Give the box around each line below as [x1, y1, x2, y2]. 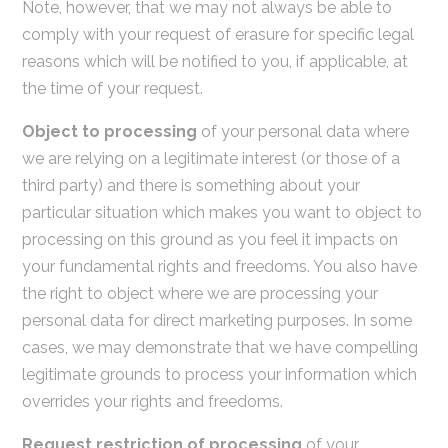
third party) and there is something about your [21, 175, 360, 195]
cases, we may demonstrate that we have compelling [21, 337, 418, 357]
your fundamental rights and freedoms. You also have [21, 256, 417, 276]
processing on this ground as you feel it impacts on [21, 229, 398, 249]
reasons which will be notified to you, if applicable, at [21, 51, 408, 71]
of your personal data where [196, 121, 409, 141]
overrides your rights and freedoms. [21, 391, 283, 411]
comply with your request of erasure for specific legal [21, 24, 414, 44]
